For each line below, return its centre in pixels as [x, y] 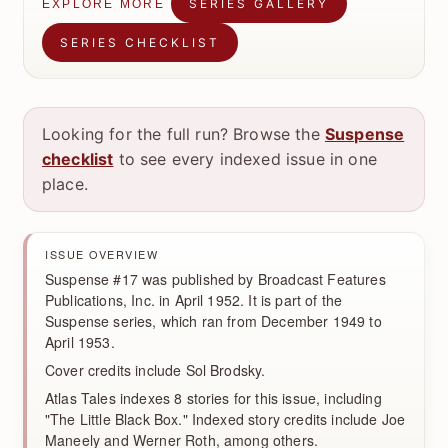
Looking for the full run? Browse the [183, 134]
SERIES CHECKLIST [140, 42]
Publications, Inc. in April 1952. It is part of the [194, 300]
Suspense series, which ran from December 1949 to [213, 321]
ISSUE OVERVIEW [102, 254]
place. [65, 184]
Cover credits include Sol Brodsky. [155, 370]
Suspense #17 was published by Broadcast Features [215, 279]
